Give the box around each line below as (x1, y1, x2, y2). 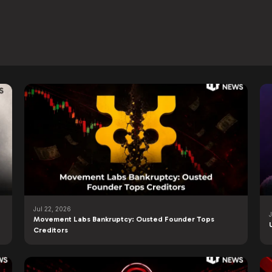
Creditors (33, 226, 68, 234)
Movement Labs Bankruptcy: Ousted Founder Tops (33, 215, 214, 223)
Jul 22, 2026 (33, 205, 71, 212)
